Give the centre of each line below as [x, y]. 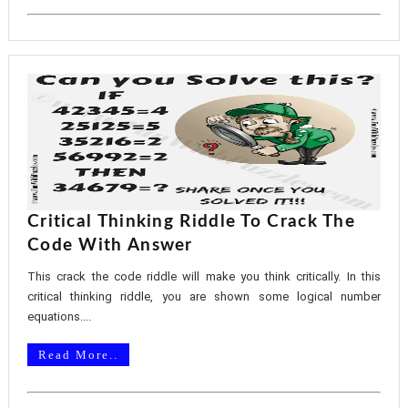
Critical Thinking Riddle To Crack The [191, 222]
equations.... [59, 316]
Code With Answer [110, 245]
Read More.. [78, 355]
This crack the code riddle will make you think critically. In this [204, 276]
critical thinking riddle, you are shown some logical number [204, 296]
